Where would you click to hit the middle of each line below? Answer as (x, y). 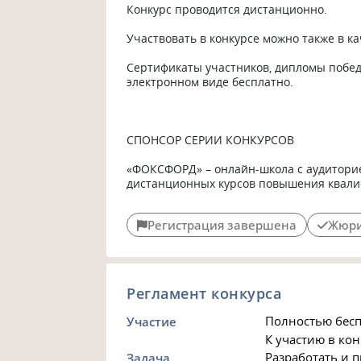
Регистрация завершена (222, 224)
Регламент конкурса (204, 293)
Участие (152, 322)
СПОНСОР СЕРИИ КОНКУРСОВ (211, 139)
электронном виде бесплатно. (210, 81)
